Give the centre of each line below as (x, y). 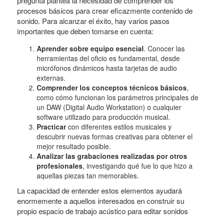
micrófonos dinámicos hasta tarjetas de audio (107, 68)
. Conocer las (164, 48)
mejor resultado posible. (74, 146)
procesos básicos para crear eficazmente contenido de (105, 11)
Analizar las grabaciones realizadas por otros (112, 156)
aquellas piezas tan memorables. (88, 175)
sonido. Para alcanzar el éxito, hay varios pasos (93, 21)
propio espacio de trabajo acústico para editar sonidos (103, 211)
